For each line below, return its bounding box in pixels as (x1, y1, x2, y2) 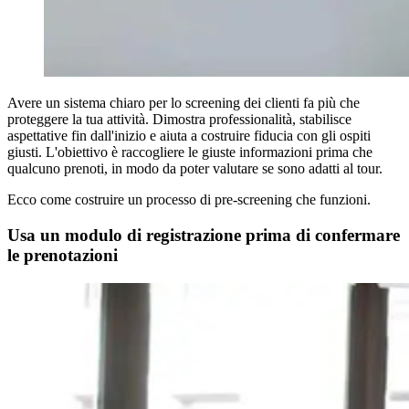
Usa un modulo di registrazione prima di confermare (7, 225, 400, 245)
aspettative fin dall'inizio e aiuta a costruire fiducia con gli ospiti (7, 128, 371, 144)
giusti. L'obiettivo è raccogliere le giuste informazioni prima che (7, 144, 372, 161)
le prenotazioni (7, 245, 118, 265)
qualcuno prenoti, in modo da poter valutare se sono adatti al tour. (7, 161, 383, 177)
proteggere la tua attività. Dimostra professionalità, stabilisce (7, 111, 351, 128)
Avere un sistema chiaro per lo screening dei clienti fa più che (7, 95, 360, 111)
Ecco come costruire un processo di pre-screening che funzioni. (7, 192, 371, 208)
